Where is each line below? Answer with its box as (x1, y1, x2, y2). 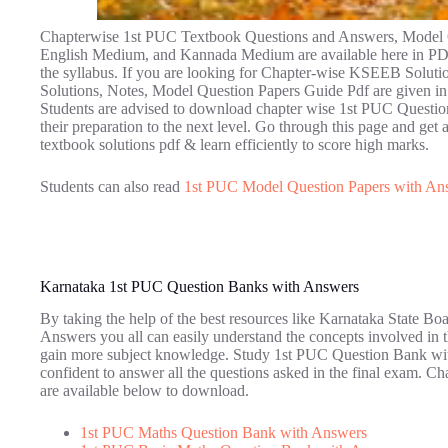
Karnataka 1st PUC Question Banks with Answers (40, 277, 359, 295)
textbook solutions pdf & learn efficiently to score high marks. (40, 135, 429, 153)
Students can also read (40, 177, 184, 195)
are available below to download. (40, 382, 249, 400)
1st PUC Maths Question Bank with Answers (80, 424, 367, 442)
